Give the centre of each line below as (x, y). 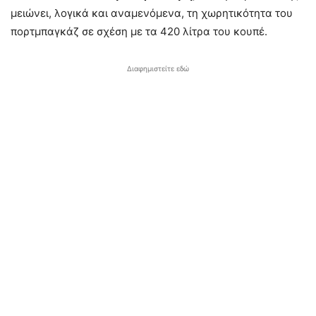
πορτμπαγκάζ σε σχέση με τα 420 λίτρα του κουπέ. (139, 31)
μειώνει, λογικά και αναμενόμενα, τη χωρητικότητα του (152, 13)
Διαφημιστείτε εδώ (158, 68)
